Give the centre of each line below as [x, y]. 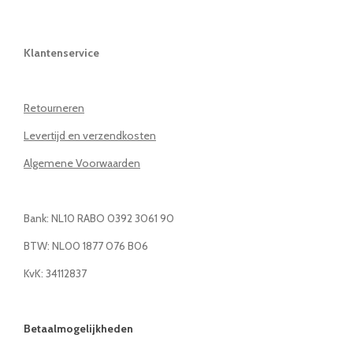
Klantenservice [61, 53]
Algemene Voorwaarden [82, 163]
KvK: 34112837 [55, 274]
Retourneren [54, 108]
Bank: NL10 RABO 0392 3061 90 [99, 219]
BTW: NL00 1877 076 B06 [86, 246]
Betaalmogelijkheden [78, 329]
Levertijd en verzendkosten [90, 136]
